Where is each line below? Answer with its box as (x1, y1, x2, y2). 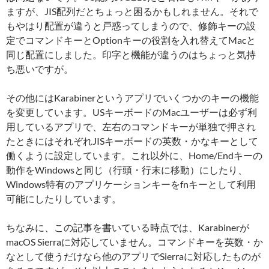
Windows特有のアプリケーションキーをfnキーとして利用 (6, 178, 256, 190)
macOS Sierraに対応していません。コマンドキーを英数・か (6, 236, 263, 248)
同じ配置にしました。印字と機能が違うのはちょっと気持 (6, 49, 256, 61)
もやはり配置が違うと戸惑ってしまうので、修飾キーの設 (6, 20, 256, 32)
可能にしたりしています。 (6, 193, 121, 205)
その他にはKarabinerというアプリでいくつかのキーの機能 (6, 92, 259, 104)
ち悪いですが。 (6, 63, 73, 75)
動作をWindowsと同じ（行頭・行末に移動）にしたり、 (6, 164, 247, 176)
